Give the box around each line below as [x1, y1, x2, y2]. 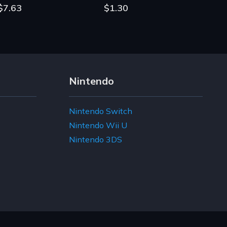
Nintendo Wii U [69, 120, 127, 130]
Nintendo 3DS [69, 134, 122, 144]
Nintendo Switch [69, 105, 132, 116]
